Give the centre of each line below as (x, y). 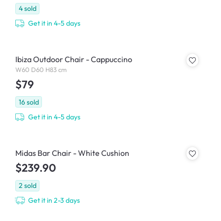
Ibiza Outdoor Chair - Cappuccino (74, 59)
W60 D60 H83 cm (41, 69)
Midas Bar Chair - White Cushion (72, 153)
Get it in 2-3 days (54, 201)
